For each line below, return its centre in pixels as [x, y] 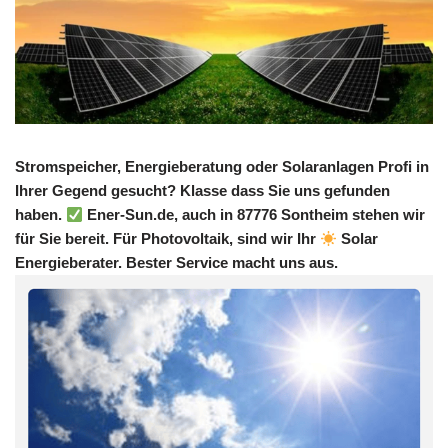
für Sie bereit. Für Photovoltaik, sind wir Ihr [167, 239]
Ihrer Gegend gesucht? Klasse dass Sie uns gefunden [202, 191]
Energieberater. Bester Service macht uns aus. [176, 263]
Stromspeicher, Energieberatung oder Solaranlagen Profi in [222, 167]
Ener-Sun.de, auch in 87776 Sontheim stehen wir [254, 215]
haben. [40, 215]
